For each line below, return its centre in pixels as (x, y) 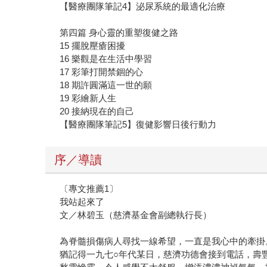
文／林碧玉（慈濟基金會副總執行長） (136, 215)
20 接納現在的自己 (97, 111)
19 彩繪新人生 (88, 98)
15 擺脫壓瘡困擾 (93, 45)
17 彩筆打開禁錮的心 (102, 72)
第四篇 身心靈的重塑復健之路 (119, 32)
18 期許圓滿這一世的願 (106, 85)
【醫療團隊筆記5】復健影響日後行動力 (138, 124)
